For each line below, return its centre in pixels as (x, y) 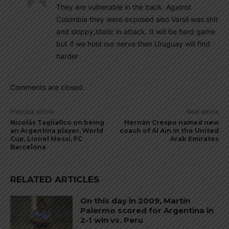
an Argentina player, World (57, 130)
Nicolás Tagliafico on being (57, 122)
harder (67, 56)
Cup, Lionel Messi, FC (46, 139)
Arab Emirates (194, 139)
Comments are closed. (48, 87)
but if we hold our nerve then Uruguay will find (133, 43)
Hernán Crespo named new (171, 122)
